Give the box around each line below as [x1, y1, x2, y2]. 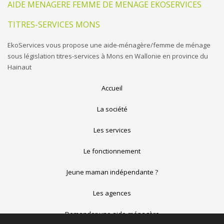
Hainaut [7, 62, 31, 71]
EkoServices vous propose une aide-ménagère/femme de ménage [7, 40, 210, 49]
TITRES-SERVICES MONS [7, 19, 100, 30]
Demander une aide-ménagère [64, 209, 159, 218]
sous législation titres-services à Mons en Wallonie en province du [7, 51, 208, 60]
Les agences [93, 188, 131, 197]
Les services [93, 125, 131, 134]
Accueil [101, 83, 122, 92]
